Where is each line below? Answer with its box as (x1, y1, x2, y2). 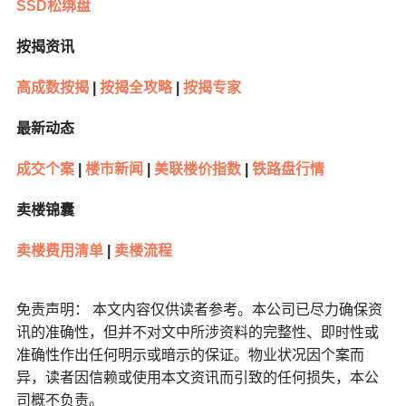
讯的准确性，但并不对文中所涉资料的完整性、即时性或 (15, 324, 379, 341)
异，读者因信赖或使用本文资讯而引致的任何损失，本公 (15, 370, 379, 386)
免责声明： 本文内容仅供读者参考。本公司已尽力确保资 (15, 302, 382, 318)
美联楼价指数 (150, 161, 241, 178)
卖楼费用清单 (15, 243, 103, 259)
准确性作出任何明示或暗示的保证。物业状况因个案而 (15, 347, 364, 363)
